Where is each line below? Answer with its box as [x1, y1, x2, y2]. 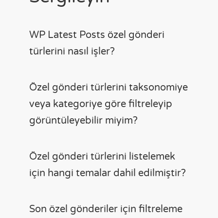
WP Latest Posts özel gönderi [29, 29, 164, 41]
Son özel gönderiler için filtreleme [29, 203, 182, 215]
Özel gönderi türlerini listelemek [29, 150, 175, 163]
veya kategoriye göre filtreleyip [29, 98, 172, 110]
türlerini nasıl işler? [29, 45, 115, 57]
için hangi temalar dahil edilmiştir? [29, 167, 186, 179]
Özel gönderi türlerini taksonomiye [29, 81, 188, 93]
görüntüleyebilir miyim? [29, 114, 138, 127]
